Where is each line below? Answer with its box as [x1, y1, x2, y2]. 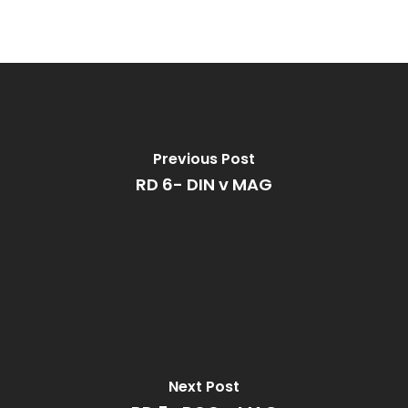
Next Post [168, 375, 240, 397]
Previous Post [153, 148, 255, 169]
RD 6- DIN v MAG [136, 172, 272, 196]
